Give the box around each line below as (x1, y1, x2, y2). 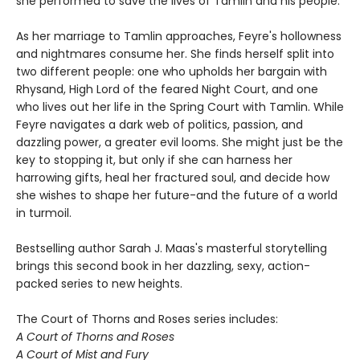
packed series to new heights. (16, 276, 182, 292)
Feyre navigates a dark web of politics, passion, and (16, 117, 303, 133)
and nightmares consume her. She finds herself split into (16, 46, 334, 63)
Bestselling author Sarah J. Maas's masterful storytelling (16, 240, 327, 257)
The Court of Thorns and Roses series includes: (16, 311, 278, 328)
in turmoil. (16, 205, 72, 222)
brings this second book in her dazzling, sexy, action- (16, 258, 310, 275)
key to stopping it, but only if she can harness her (16, 152, 292, 169)
